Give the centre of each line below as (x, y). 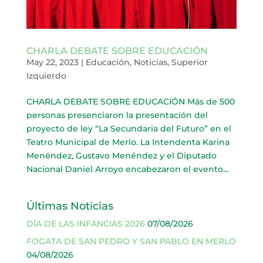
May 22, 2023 (52, 62)
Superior (189, 62)
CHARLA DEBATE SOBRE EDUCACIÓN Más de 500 (130, 101)
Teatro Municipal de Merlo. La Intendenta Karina (128, 142)
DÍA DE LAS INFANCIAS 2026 (85, 223)
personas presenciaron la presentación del (117, 115)
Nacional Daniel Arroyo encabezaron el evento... (127, 169)
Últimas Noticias (70, 206)
